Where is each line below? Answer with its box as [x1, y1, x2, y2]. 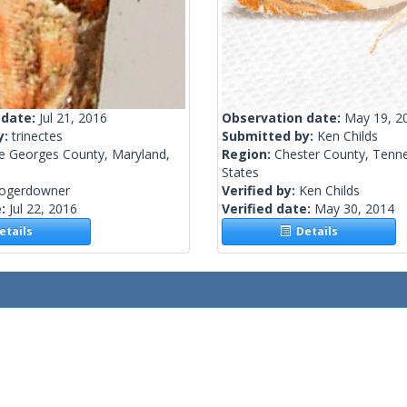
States [222, 164, 259, 182]
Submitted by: [222, 127, 317, 145]
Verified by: [222, 182, 299, 200]
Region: [222, 145, 274, 164]
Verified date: [222, 200, 314, 218]
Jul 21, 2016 [39, 109, 107, 127]
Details [291, 223, 339, 240]
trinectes [12, 127, 63, 145]
